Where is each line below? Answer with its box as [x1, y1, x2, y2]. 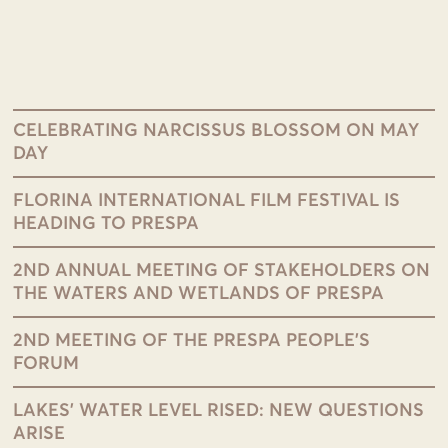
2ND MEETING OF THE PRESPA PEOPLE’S [13, 332, 371, 350]
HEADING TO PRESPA [13, 215, 200, 233]
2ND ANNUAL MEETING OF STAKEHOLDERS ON [13, 262, 431, 280]
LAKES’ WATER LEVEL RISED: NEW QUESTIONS [13, 402, 425, 420]
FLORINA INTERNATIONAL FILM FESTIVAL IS [13, 192, 401, 210]
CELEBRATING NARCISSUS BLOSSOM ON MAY [13, 122, 420, 140]
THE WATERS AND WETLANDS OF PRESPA [13, 285, 385, 303]
